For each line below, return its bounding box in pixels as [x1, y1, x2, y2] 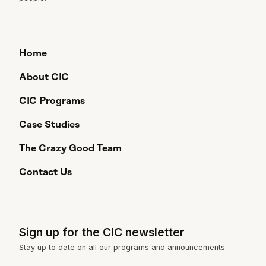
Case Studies [19, 119, 80, 131]
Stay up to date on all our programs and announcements [19, 243, 225, 252]
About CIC [19, 72, 69, 83]
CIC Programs [19, 96, 85, 107]
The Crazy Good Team [19, 143, 122, 154]
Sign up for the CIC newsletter [19, 225, 185, 240]
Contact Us [19, 167, 72, 178]
